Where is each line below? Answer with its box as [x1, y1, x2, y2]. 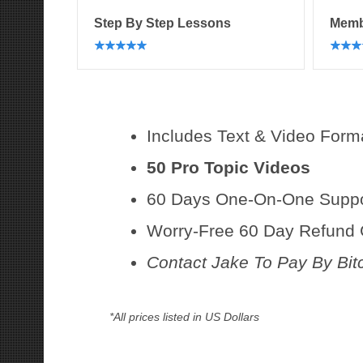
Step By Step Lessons [93, 15, 231, 30]
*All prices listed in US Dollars [109, 310, 259, 324]
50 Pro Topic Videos [146, 157, 310, 177]
